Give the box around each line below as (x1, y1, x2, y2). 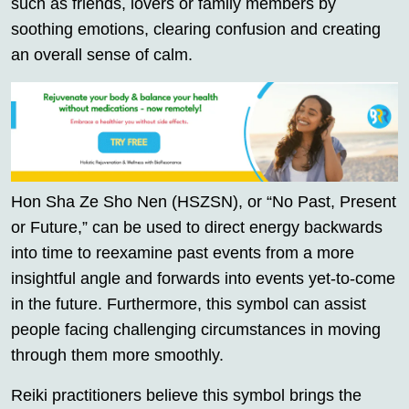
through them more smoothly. (11, 346, 224, 365)
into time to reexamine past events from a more (11, 244, 354, 263)
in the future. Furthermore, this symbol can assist (11, 295, 366, 314)
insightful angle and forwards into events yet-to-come (11, 269, 395, 288)
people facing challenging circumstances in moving (11, 320, 381, 340)
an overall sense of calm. (11, 46, 193, 65)
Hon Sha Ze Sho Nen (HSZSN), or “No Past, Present (11, 193, 396, 212)
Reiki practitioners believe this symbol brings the (11, 386, 362, 405)
